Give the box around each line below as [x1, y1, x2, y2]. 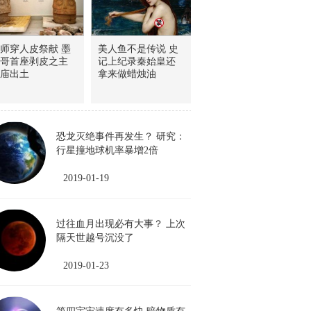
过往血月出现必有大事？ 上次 [56, 219, 185, 229]
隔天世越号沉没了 [56, 233, 144, 243]
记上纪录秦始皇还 [98, 56, 176, 67]
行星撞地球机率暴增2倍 [56, 145, 158, 155]
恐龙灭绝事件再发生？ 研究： [56, 131, 185, 142]
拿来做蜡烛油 [98, 69, 156, 79]
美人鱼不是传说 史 [98, 44, 178, 54]
